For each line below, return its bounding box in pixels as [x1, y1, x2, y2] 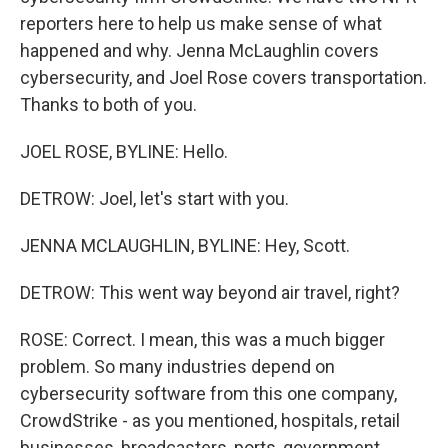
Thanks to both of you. [20, 94, 197, 115]
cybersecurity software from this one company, [20, 383, 397, 404]
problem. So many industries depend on [20, 356, 335, 377]
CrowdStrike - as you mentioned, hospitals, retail [20, 410, 400, 431]
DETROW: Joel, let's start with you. [20, 188, 289, 209]
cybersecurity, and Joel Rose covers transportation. [20, 67, 427, 88]
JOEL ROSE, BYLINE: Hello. [20, 141, 228, 162]
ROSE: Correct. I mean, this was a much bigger [20, 329, 385, 350]
